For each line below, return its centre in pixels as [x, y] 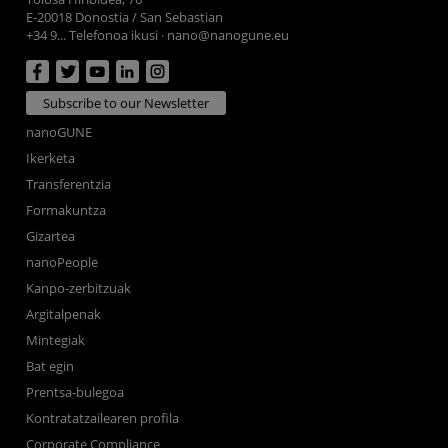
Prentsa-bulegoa [75, 392]
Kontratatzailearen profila [103, 418]
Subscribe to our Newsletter [126, 103]
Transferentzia [69, 184]
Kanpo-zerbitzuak [79, 288]
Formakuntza [66, 210]
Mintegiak [56, 340]
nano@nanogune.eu [228, 34]
